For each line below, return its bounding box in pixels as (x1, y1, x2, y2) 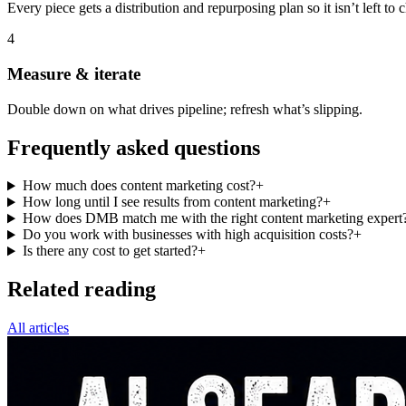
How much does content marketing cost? (22, 178, 256, 194)
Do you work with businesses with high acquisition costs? (22, 227, 353, 243)
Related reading (7, 277, 156, 302)
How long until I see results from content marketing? (22, 194, 323, 210)
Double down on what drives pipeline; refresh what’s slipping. (7, 101, 362, 117)
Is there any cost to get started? (22, 243, 198, 259)
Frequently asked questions (7, 135, 260, 159)
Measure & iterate (7, 63, 140, 83)
